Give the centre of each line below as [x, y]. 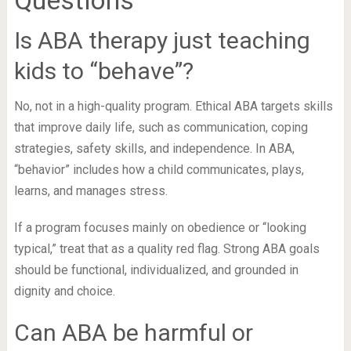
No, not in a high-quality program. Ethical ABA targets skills [173, 106]
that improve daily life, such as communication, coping [161, 127]
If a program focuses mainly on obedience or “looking [160, 227]
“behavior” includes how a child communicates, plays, [159, 169]
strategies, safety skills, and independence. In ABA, [154, 148]
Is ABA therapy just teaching [162, 40]
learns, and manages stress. [90, 190]
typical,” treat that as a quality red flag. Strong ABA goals [166, 248]
